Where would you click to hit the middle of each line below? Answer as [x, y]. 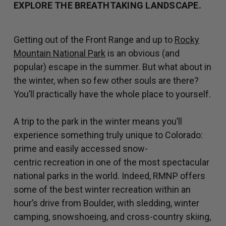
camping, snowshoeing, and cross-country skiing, [112, 217]
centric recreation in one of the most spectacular [111, 162]
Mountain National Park [60, 53]
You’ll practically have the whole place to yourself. [112, 94]
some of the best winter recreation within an [102, 190]
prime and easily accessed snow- [81, 149]
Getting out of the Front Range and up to [94, 40]
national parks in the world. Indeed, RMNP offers [109, 176]
